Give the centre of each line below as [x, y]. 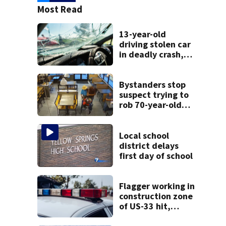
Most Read [60, 9]
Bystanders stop [153, 85]
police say [139, 65]
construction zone [156, 196]
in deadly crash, [152, 54]
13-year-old [143, 34]
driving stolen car [155, 44]
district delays [149, 145]
